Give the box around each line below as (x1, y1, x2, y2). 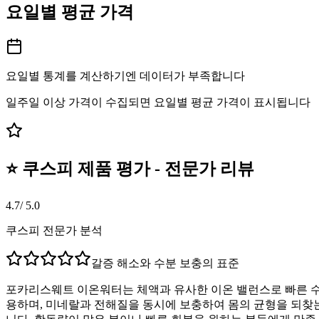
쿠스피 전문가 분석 (6, 224, 103, 236)
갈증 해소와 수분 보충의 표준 (91, 256, 239, 269)
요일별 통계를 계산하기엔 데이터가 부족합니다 (6, 69, 245, 82)
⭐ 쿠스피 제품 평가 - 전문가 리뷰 (6, 159, 254, 178)
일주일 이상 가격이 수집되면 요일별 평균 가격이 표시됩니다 (6, 95, 310, 108)
